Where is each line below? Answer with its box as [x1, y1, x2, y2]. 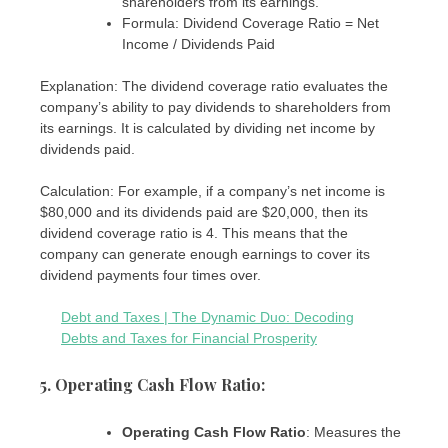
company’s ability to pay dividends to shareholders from [40, 98, 391, 115]
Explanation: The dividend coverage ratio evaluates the [40, 77, 388, 94]
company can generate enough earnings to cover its [40, 245, 370, 262]
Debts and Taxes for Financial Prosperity [61, 329, 317, 346]
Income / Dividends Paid [122, 35, 275, 52]
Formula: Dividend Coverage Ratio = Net [122, 14, 379, 31]
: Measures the [306, 424, 401, 441]
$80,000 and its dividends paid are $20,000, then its [40, 203, 368, 220]
